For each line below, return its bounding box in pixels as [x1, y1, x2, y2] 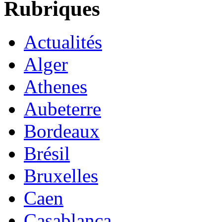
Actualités [24, 31, 102, 53]
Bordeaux [24, 120, 100, 142]
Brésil [24, 143, 70, 165]
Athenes [24, 76, 87, 98]
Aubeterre [24, 98, 101, 120]
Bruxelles [24, 165, 98, 187]
